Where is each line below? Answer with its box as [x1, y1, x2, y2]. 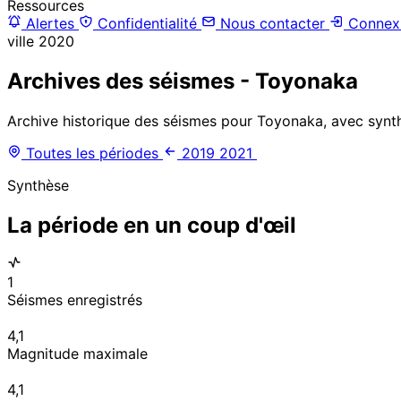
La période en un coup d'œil [7, 211, 296, 238]
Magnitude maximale [7, 345, 148, 363]
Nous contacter [216, 13, 329, 32]
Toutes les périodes [21, 143, 163, 162]
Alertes [21, 13, 79, 32]
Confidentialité [93, 13, 201, 32]
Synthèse [7, 175, 69, 194]
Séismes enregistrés [7, 291, 142, 310]
